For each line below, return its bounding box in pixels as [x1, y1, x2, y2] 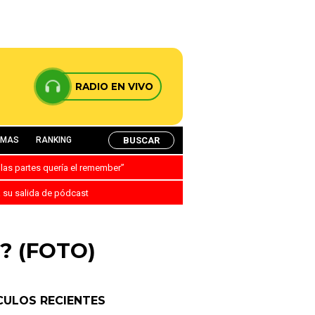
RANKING [36, 135, 72, 145]
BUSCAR [123, 134, 160, 146]
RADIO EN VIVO [75, 81, 153, 92]
